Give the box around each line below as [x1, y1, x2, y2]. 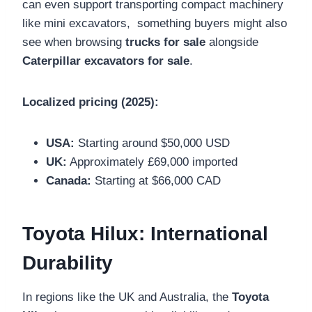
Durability [22, 251, 113, 274]
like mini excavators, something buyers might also [22, 16, 287, 30]
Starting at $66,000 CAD [91, 173, 221, 187]
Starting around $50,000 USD [75, 136, 230, 150]
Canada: [46, 173, 91, 187]
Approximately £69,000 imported [67, 155, 237, 169]
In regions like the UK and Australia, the [22, 290, 232, 304]
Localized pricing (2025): [22, 95, 159, 109]
